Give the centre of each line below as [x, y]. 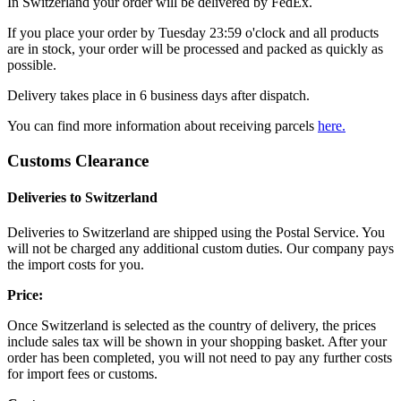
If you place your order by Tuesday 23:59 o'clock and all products [193, 33]
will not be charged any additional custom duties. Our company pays [200, 249]
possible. [32, 65]
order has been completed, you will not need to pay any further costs [200, 358]
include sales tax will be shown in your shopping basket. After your [197, 342]
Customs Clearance [78, 160]
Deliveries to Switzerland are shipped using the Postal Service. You [196, 233]
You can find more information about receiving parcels [162, 126]
